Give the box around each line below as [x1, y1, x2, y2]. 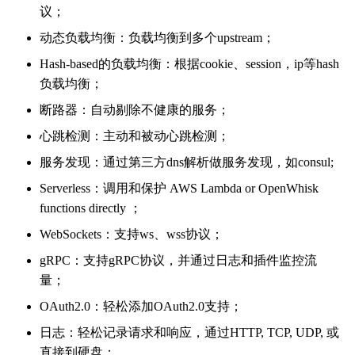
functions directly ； [40, 200, 142, 215]
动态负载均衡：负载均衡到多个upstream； [40, 30, 275, 44]
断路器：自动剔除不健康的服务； [40, 102, 230, 116]
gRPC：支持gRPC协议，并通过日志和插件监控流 [40, 253, 317, 267]
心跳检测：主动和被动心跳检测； [40, 128, 230, 143]
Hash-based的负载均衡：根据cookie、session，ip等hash [40, 56, 339, 71]
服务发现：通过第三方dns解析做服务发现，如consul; [40, 155, 334, 169]
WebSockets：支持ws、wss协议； [40, 227, 223, 241]
